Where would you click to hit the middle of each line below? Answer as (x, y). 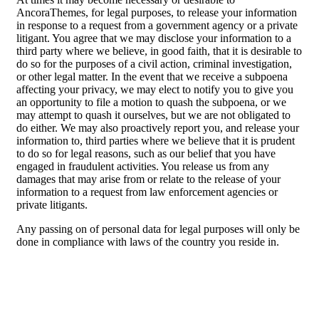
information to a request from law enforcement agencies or (147, 192)
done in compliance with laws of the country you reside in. (148, 242)
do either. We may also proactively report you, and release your (158, 128)
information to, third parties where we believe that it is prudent (156, 141)
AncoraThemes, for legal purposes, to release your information (157, 13)
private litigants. (52, 205)
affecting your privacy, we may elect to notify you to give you (155, 90)
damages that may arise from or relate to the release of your (148, 179)
